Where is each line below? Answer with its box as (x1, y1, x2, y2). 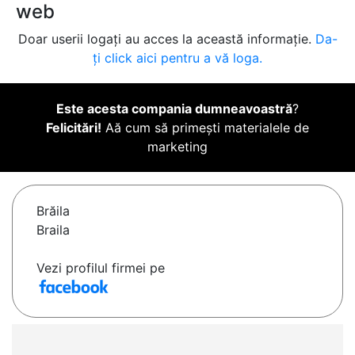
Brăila (36, 203, 70, 219)
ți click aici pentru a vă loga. (93, 50, 262, 67)
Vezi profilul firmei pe (36, 260, 165, 277)
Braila (36, 222, 70, 239)
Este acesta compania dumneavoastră (56, 101, 292, 117)
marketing (147, 139, 208, 155)
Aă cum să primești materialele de (101, 120, 309, 136)
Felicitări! (46, 120, 101, 136)
